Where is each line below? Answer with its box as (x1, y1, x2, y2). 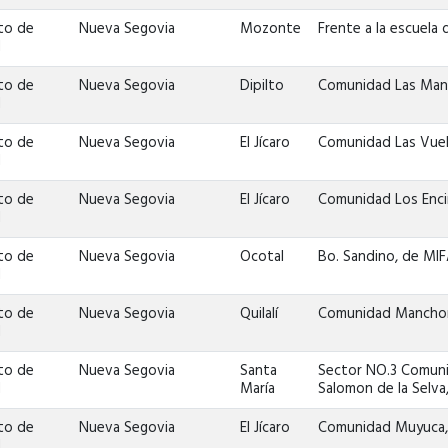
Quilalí (240, 302, 279, 326)
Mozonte (240, 17, 302, 41)
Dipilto (240, 74, 285, 98)
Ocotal (240, 245, 285, 269)
